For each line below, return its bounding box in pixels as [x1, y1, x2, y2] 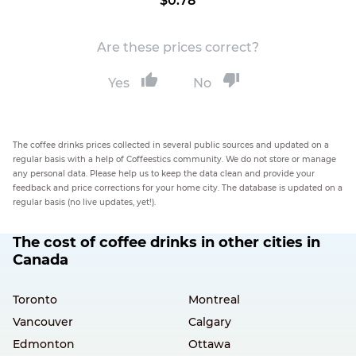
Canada [13, 251, 68, 269]
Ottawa [188, 337, 230, 351]
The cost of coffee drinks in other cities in [13, 234, 320, 251]
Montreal [188, 292, 240, 307]
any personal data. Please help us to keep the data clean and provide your [13, 168, 315, 179]
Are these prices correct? [97, 40, 259, 55]
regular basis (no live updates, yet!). [13, 197, 156, 207]
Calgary [188, 315, 231, 329]
